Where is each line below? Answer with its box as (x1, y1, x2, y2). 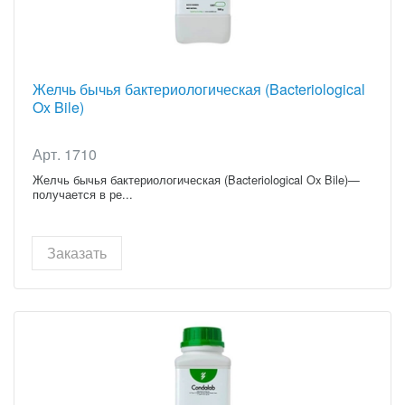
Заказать (47, 241, 107, 263)
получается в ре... (33, 184, 133, 202)
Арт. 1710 (33, 143, 97, 165)
